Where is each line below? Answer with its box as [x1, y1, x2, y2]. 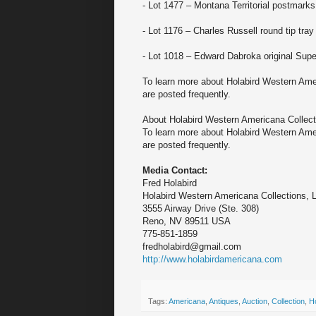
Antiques [209, 297, 238, 306]
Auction [242, 297, 267, 306]
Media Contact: [142, 165, 207, 176]
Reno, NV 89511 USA [142, 216, 231, 227]
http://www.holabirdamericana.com [142, 254, 282, 265]
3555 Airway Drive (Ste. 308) [142, 203, 259, 214]
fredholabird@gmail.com [142, 241, 241, 253]
